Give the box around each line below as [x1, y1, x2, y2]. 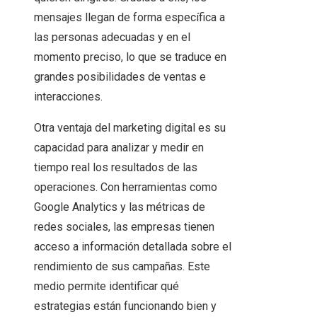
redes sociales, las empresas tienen [34, 220, 214, 234]
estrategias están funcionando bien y [34, 299, 217, 313]
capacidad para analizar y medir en [34, 141, 204, 155]
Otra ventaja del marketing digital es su [34, 121, 226, 135]
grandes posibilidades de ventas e [34, 70, 206, 84]
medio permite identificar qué [34, 279, 179, 294]
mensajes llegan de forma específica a [34, 11, 225, 25]
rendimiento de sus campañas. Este [34, 260, 210, 274]
